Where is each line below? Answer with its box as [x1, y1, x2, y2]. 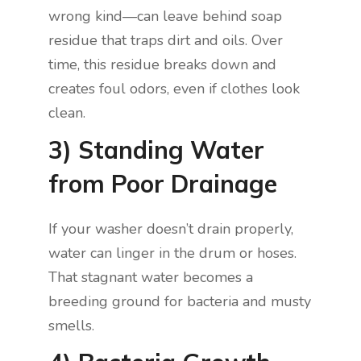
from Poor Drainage [48, 168, 277, 200]
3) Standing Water [48, 135, 264, 166]
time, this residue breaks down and [48, 55, 276, 75]
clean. [48, 103, 89, 123]
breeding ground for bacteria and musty [48, 292, 311, 312]
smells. [48, 316, 94, 336]
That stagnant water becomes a [48, 268, 253, 288]
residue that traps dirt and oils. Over [48, 31, 283, 51]
